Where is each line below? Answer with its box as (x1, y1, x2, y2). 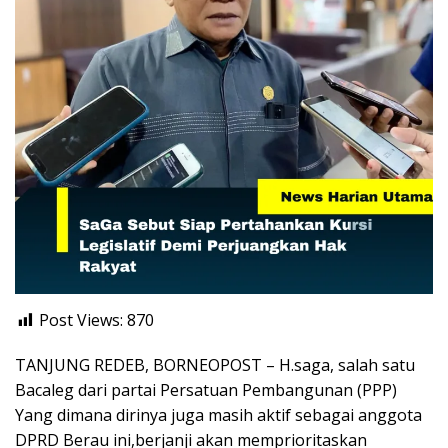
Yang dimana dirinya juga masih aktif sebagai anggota (15, 404, 422, 426)
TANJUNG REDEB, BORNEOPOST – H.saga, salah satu (15, 354, 415, 376)
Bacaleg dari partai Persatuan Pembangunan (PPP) (15, 379, 397, 401)
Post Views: (39, 309, 123, 331)
